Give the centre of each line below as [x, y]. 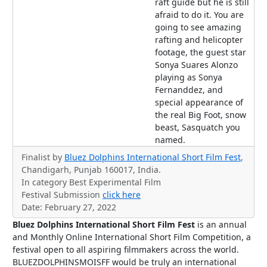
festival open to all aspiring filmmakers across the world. [126, 250]
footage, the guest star [201, 52]
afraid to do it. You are [199, 15]
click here [122, 195]
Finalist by [43, 157]
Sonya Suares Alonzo [196, 65]
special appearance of [199, 103]
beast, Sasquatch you [198, 128]
